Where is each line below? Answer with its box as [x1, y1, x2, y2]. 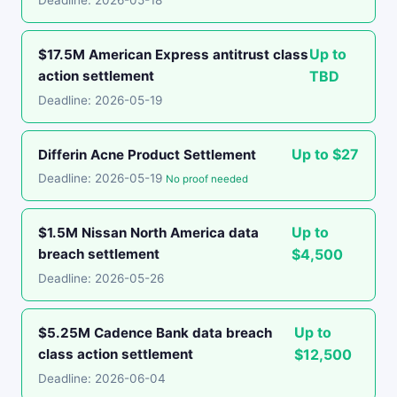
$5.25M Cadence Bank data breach [38, 324, 272, 341]
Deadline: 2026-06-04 [38, 371, 166, 385]
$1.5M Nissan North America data [38, 224, 259, 241]
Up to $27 [292, 145, 359, 163]
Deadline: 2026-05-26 [38, 271, 164, 285]
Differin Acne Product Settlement [38, 145, 256, 163]
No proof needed [166, 173, 248, 185]
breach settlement [38, 245, 160, 262]
